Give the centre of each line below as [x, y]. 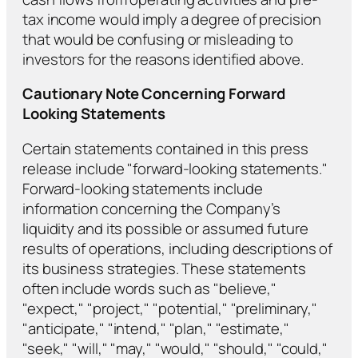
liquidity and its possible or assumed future [165, 228]
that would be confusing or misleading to [158, 39]
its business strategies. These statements [164, 268]
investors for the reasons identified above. [163, 59]
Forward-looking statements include [143, 188]
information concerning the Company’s [152, 208]
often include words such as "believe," [150, 288]
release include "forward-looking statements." [175, 168]
